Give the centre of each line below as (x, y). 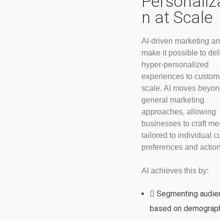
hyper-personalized (175, 64)
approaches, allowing (179, 111)
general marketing (173, 100)
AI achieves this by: (175, 170)
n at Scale (177, 17)
